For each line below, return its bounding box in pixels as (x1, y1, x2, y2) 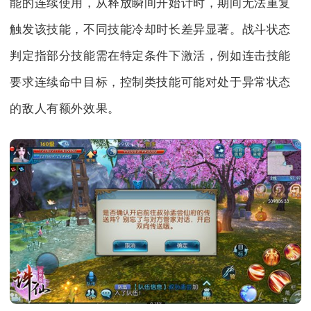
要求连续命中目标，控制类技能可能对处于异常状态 (10, 76, 292, 90)
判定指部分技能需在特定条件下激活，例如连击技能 (10, 49, 292, 63)
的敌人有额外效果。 (10, 102, 120, 116)
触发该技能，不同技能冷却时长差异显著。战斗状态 (10, 23, 292, 37)
